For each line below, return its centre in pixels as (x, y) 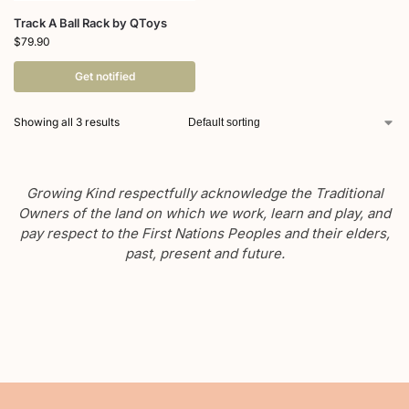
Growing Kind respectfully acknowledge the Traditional (204, 194)
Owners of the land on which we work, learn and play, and (204, 214)
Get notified (105, 77)
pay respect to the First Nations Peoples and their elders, (204, 234)
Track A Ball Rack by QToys (90, 23)
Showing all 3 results (67, 122)
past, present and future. (204, 254)
